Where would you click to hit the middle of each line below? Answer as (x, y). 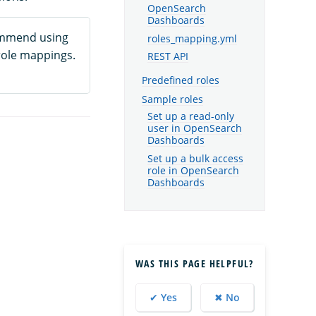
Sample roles (172, 99)
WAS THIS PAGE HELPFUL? (195, 264)
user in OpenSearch (195, 129)
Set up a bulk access (195, 159)
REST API (168, 57)
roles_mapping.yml (192, 38)
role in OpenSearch (193, 171)
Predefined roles (181, 80)
